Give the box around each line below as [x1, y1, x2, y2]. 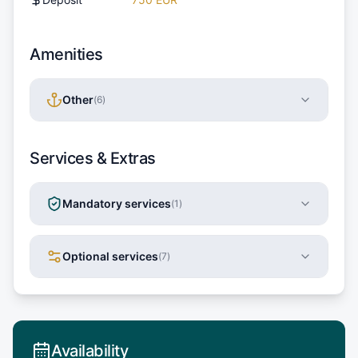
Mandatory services [62, 196, 171, 210]
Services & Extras [30, 148, 156, 168]
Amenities [30, 44, 103, 64]
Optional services [62, 249, 158, 263]
